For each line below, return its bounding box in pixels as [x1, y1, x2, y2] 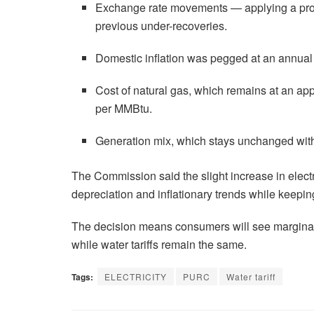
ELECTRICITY [104, 270, 167, 282]
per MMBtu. [95, 100, 153, 116]
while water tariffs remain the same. [71, 235, 247, 252]
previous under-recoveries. [95, 17, 228, 34]
